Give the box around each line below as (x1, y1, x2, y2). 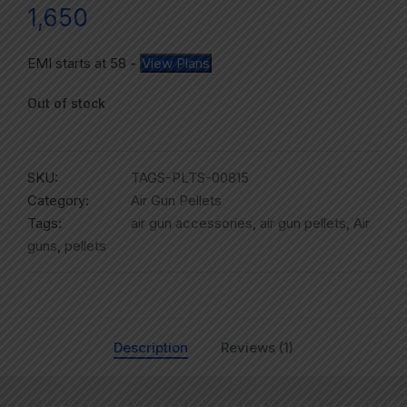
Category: (27, 192, 89, 210)
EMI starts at (27, 55, 110, 73)
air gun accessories (131, 214, 253, 233)
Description (114, 339, 188, 357)
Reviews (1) (221, 339, 293, 357)
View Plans (142, 55, 210, 73)
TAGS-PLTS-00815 (131, 169, 249, 187)
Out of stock (27, 95, 105, 112)
